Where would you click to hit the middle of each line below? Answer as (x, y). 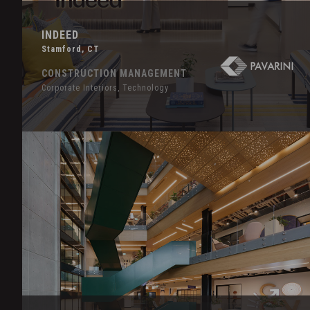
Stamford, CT (71, 49)
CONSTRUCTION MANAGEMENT (115, 74)
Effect (35, 156)
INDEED (61, 35)
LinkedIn (41, 172)
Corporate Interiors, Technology (106, 88)
